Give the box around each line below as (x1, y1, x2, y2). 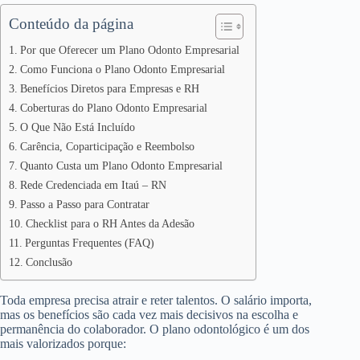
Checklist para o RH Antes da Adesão (25, 216, 194, 230)
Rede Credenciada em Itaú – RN (19, 178, 166, 191)
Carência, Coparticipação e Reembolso (19, 139, 194, 153)
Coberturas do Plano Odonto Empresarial (19, 100, 207, 114)
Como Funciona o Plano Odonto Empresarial (19, 62, 225, 76)
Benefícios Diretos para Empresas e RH (19, 81, 199, 95)
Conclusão (25, 255, 72, 268)
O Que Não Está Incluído (19, 120, 135, 133)
